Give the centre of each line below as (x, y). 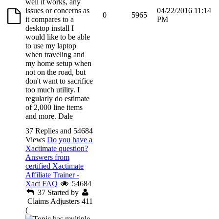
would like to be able (58, 37)
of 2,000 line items (54, 107)
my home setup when (58, 63)
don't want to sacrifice (59, 81)
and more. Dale (51, 116)
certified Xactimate (55, 166)
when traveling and (55, 54)
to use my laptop (51, 45)
